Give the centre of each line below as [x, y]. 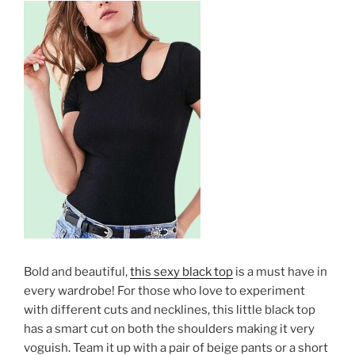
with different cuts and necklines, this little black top [170, 309]
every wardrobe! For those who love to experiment [164, 290]
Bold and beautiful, [77, 271]
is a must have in [280, 271]
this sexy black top [181, 271]
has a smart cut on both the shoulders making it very [169, 328]
